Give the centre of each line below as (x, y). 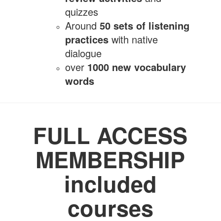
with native (133, 39)
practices (87, 39)
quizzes (82, 12)
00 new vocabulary (142, 67)
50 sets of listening (145, 26)
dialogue (84, 53)
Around (83, 26)
